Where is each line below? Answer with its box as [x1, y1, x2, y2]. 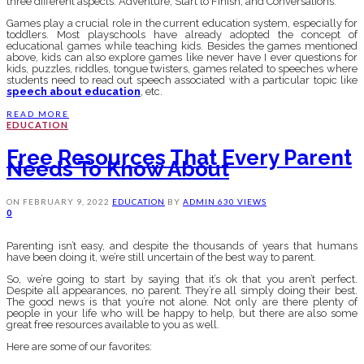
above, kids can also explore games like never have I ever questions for [6, 51, 357, 64]
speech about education [6, 85, 141, 98]
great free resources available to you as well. [6, 318, 219, 331]
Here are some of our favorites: [6, 340, 152, 353]
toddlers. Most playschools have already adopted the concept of [6, 28, 357, 41]
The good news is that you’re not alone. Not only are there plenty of [6, 296, 357, 309]
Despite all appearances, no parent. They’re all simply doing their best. [6, 284, 357, 297]
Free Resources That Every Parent [6, 145, 352, 171]
